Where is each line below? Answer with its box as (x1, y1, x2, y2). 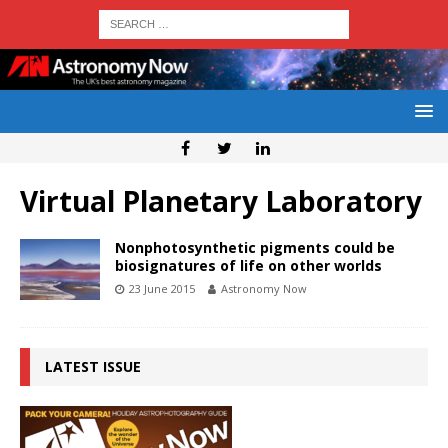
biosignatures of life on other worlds (115, 256, 382, 276)
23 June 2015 (129, 281, 195, 297)
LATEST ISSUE (45, 357, 141, 377)
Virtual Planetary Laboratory (20, 182, 422, 221)
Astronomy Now (221, 281, 307, 297)
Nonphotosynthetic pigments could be (115, 238, 395, 258)
